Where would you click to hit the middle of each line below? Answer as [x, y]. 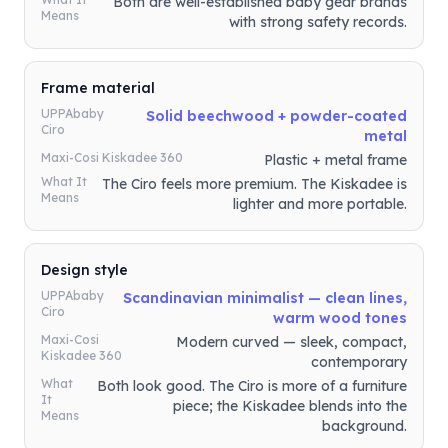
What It [64, 181]
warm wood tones [340, 318]
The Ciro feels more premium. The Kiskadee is [254, 184]
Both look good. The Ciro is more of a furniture [252, 386]
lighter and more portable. [320, 204]
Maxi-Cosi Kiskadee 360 [112, 157]
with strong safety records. [318, 22]
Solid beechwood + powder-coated [276, 116]
